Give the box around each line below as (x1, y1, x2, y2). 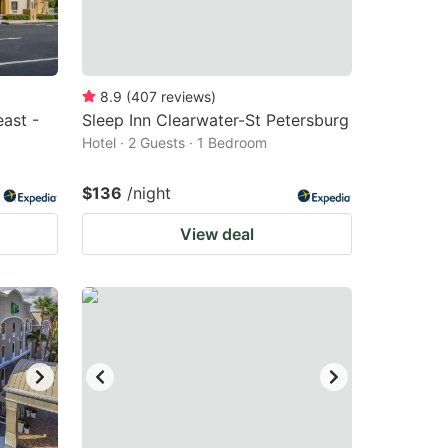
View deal (180, 224, 254, 244)
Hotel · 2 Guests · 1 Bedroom (82, 134, 267, 151)
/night (127, 183, 171, 203)
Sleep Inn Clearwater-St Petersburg (82, 110, 349, 130)
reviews (161, 88, 211, 105)
